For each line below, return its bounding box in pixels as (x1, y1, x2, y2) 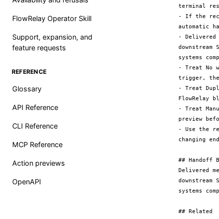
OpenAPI (12, 177, 41, 186)
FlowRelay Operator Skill (12, 14, 91, 22)
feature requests (12, 44, 66, 52)
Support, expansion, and (12, 33, 92, 41)
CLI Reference (12, 122, 58, 130)
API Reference (12, 103, 58, 111)
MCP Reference (12, 140, 63, 149)
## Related (178, 208, 213, 215)
